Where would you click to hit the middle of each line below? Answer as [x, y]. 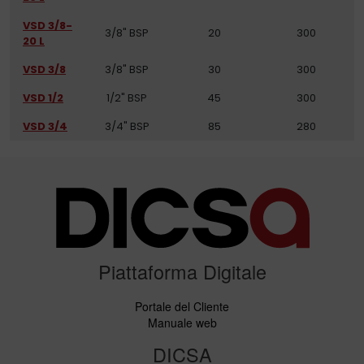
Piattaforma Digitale [182, 271]
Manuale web [182, 323]
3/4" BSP [127, 126]
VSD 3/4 [45, 126]
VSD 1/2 [43, 98]
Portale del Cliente [182, 306]
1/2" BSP [127, 98]
